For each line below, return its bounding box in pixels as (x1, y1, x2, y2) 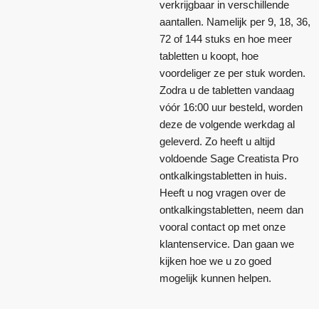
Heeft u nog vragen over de (159, 186, 286, 199)
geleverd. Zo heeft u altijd (159, 135, 275, 147)
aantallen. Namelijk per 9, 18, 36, (159, 15, 310, 28)
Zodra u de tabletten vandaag (159, 83, 294, 96)
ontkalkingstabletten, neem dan (159, 203, 303, 216)
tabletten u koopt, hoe (159, 49, 258, 62)
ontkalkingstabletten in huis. (159, 169, 287, 182)
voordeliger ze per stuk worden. (159, 66, 305, 79)
